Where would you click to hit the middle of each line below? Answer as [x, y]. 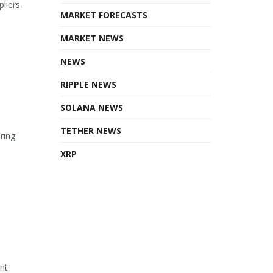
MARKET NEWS [92, 38]
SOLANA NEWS [91, 107]
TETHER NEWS [90, 130]
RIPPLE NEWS [88, 84]
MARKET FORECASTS [104, 15]
